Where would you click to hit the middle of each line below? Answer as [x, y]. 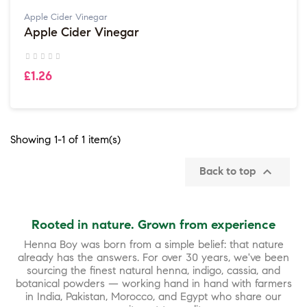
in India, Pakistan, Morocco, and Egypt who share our [153, 297]
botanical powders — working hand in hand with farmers [153, 284]
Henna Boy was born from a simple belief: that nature [153, 245]
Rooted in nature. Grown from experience [153, 225]
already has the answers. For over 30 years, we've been [153, 258]
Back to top [229, 171]
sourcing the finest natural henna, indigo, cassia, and [153, 271]
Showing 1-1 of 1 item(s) [65, 140]
